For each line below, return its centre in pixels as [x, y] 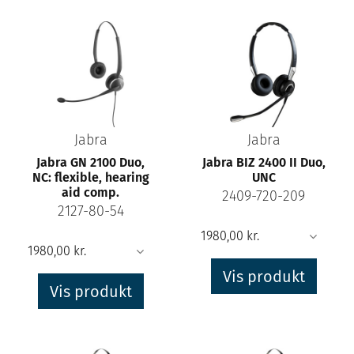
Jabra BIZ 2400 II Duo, [264, 163]
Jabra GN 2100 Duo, [90, 163]
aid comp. [90, 193]
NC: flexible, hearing [90, 178]
